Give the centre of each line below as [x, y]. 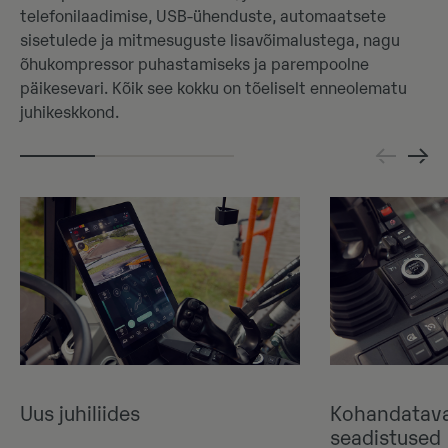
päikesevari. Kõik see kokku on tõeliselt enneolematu [213, 89]
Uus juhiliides [80, 415]
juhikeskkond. [69, 113]
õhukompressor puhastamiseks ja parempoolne [194, 65]
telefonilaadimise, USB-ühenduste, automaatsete [203, 17]
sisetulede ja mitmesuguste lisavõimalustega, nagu [210, 41]
